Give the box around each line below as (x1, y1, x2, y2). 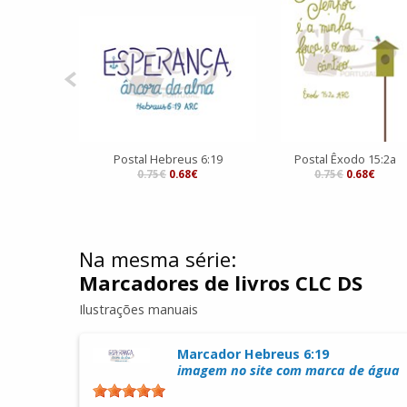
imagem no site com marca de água (176, 362, 400, 380)
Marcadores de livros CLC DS (79, 269, 362, 297)
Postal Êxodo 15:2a (293, 151, 396, 168)
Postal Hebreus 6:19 (113, 151, 223, 168)
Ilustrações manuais (79, 301, 198, 319)
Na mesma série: (79, 245, 236, 273)
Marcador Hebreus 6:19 (176, 345, 329, 363)
